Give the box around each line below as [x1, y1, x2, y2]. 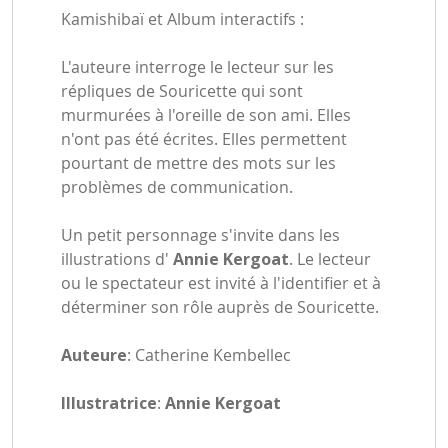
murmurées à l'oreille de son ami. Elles [61, 104, 351, 127]
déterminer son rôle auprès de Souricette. [61, 296, 379, 319]
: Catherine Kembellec [127, 344, 295, 367]
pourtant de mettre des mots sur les [61, 152, 336, 175]
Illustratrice [61, 392, 157, 415]
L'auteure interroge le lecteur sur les [61, 56, 334, 79]
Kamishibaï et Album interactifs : [61, 8, 304, 31]
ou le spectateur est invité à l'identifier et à [61, 272, 381, 295]
